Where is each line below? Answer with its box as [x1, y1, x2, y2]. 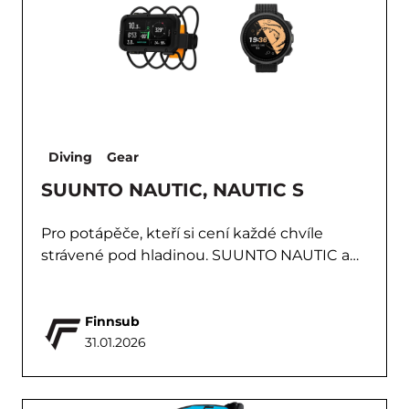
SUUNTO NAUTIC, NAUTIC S [41, 179, 304, 201]
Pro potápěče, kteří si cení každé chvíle [41, 225, 323, 242]
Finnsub [85, 313, 140, 330]
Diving [48, 149, 92, 165]
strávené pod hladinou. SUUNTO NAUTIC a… [41, 246, 359, 264]
